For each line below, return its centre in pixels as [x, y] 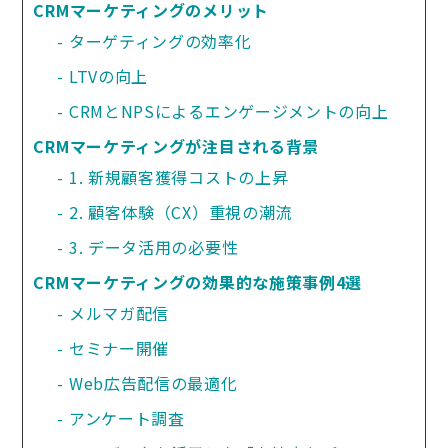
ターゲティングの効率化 [160, 40]
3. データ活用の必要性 [153, 246]
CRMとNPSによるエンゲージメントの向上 [228, 110]
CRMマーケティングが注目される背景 [176, 145]
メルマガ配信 [119, 312]
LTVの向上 [108, 75]
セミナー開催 [119, 347]
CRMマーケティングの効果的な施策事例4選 [198, 281]
